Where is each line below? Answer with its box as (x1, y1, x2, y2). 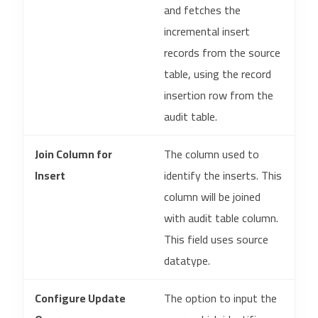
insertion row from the (164, 84, 273, 106)
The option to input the (164, 287, 277, 309)
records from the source (164, 42, 280, 63)
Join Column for (35, 143, 112, 165)
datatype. (164, 250, 210, 271)
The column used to (164, 143, 259, 165)
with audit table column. (164, 207, 278, 229)
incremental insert (164, 21, 250, 42)
